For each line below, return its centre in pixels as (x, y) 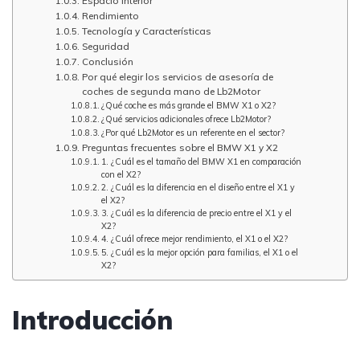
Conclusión (107, 62)
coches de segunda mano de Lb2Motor (171, 92)
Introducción (92, 320)
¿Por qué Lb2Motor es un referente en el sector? (192, 133)
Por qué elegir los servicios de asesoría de (177, 77)
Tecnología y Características (146, 31)
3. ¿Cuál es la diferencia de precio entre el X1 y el (196, 213)
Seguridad (105, 47)
